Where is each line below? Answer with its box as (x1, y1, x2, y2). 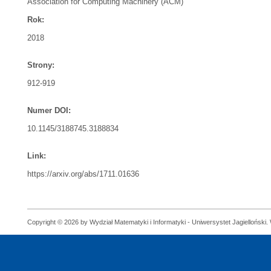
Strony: (27, 60, 54, 70)
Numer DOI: (27, 106, 71, 115)
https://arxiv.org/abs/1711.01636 (27, 169, 139, 178)
